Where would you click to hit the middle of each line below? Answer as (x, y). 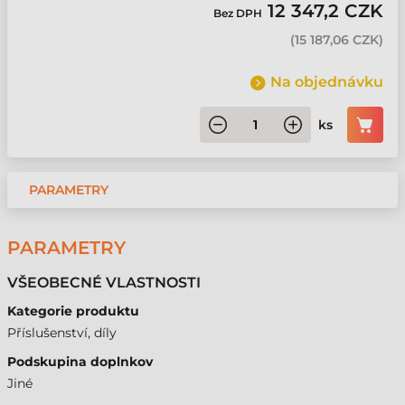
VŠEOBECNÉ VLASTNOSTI (104, 283)
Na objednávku (327, 82)
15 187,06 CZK (337, 40)
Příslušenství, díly (62, 333)
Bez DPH (240, 13)
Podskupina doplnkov (80, 362)
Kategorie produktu (73, 311)
